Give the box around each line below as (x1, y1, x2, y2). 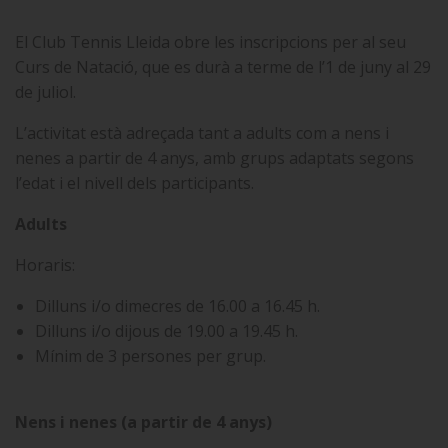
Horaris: (15, 254, 75, 276)
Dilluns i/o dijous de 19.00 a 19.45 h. (35, 320, 298, 342)
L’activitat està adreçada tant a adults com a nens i (15, 122, 389, 144)
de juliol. (15, 81, 76, 103)
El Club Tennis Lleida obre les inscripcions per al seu (15, 31, 406, 53)
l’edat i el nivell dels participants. (15, 172, 254, 194)
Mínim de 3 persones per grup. (35, 345, 266, 367)
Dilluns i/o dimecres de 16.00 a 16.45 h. (35, 295, 320, 317)
